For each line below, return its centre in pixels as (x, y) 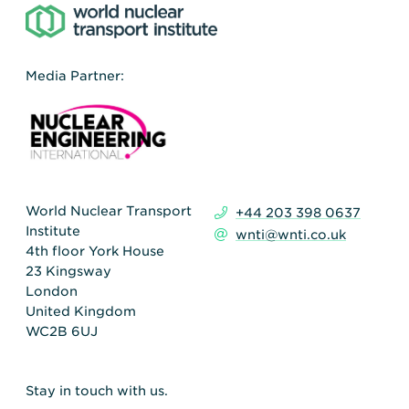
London (52, 291)
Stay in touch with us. (97, 391)
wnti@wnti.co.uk (291, 235)
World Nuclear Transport (109, 210)
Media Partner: (75, 76)
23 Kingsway (68, 271)
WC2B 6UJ (62, 331)
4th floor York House (95, 251)
